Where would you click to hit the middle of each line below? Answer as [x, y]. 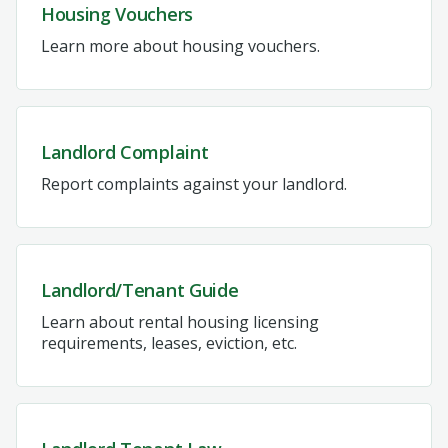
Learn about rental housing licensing [180, 321]
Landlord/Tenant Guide [140, 289]
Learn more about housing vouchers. [180, 45]
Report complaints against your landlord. [194, 183]
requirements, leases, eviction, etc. [169, 342]
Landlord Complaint [125, 151]
